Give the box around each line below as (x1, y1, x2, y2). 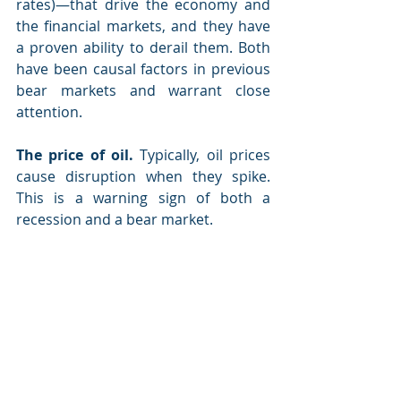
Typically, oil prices (133, 145, 270, 165)
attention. (16, 102, 82, 122)
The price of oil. (16, 145, 133, 165)
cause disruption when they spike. (16, 166, 270, 186)
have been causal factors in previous (16, 59, 270, 79)
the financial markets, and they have (16, 16, 270, 36)
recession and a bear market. (16, 209, 213, 229)
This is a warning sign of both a (16, 188, 270, 208)
